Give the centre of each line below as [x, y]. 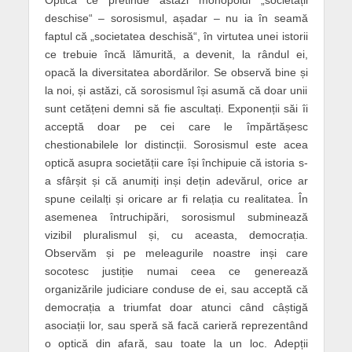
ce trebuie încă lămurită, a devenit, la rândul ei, [176, 55]
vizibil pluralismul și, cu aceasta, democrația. [176, 235]
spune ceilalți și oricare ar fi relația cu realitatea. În [176, 199]
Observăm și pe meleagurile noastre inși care [176, 253]
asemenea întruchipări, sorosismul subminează [176, 217]
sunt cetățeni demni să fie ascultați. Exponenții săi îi [176, 109]
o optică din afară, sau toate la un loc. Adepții [176, 344]
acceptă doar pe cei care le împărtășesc [176, 127]
